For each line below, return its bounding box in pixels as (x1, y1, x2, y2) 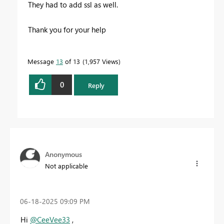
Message (27, 56, 56, 65)
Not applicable (45, 161, 88, 170)
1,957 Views (84, 56, 118, 65)
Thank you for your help (28, 24, 106, 34)
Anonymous (45, 149, 82, 159)
